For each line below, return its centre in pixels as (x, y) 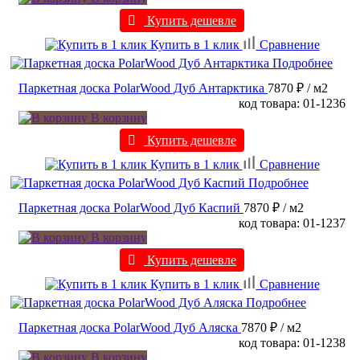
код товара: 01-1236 (292, 104)
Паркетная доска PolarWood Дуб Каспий (129, 208)
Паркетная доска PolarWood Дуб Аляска (128, 328)
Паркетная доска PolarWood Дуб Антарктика (141, 88)
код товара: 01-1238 (292, 343)
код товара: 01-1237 (292, 223)
